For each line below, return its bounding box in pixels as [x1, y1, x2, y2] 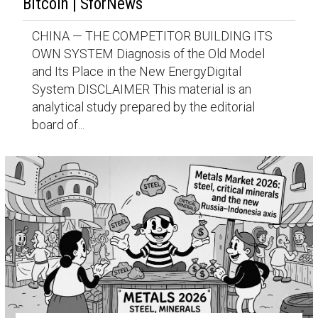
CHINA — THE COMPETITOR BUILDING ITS [31, 28, 273, 43]
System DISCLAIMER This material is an [31, 81, 251, 97]
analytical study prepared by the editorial [31, 99, 255, 114]
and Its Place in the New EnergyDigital [31, 63, 241, 79]
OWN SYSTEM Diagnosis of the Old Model [31, 45, 265, 61]
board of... [31, 116, 84, 132]
